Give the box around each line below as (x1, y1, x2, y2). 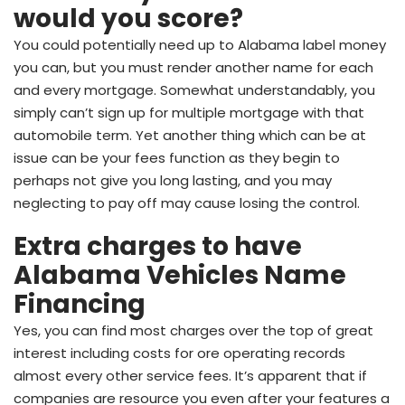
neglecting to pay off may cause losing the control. (14, 193, 360, 212)
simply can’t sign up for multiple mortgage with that (14, 102, 364, 122)
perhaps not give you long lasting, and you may (14, 170, 332, 190)
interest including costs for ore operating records (14, 343, 345, 363)
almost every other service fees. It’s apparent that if (14, 365, 367, 385)
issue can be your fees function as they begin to (14, 147, 340, 167)
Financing (14, 286, 146, 322)
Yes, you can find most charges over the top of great (14, 320, 373, 340)
